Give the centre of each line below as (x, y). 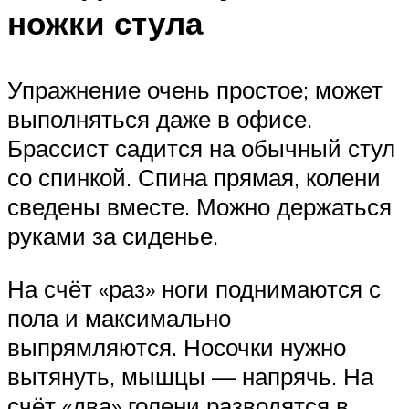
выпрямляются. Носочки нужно (177, 346)
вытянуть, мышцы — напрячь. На (190, 376)
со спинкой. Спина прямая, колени (194, 178)
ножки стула (105, 23)
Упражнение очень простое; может (195, 90)
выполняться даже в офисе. (160, 119)
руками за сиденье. (113, 236)
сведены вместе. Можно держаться (199, 207)
